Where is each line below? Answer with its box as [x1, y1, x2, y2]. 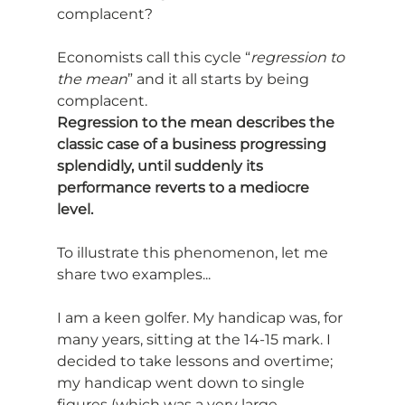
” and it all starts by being [127, 71, 313, 89]
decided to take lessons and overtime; [56, 353, 336, 371]
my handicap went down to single [56, 374, 308, 392]
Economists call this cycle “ [56, 49, 250, 67]
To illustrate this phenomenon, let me [56, 244, 332, 262]
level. [56, 201, 93, 219]
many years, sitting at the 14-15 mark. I [56, 331, 334, 349]
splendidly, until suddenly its [56, 157, 267, 175]
